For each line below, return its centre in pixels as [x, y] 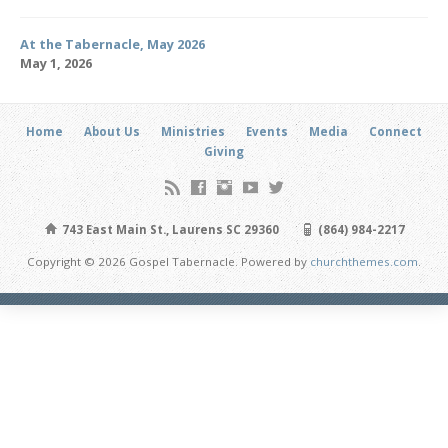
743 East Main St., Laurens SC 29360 [168, 230]
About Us [112, 132]
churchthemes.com [364, 262]
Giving [224, 152]
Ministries [193, 132]
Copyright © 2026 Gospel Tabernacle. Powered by [168, 262]
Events [267, 132]
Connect [395, 132]
